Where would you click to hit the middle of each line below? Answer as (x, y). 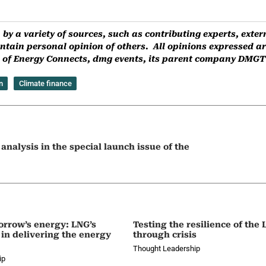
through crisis (165, 235)
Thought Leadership (167, 249)
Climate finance (45, 84)
